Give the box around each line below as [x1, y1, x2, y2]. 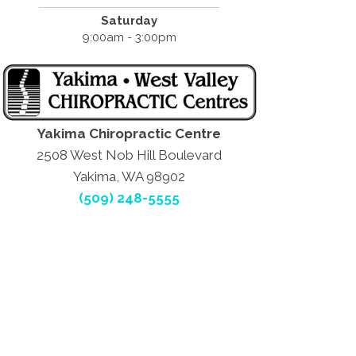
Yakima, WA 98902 [73, 168, 186, 184]
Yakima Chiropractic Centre [37, 125, 222, 141]
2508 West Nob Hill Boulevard [37, 146, 222, 163]
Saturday [101, 14, 158, 29]
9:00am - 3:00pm [82, 30, 177, 45]
